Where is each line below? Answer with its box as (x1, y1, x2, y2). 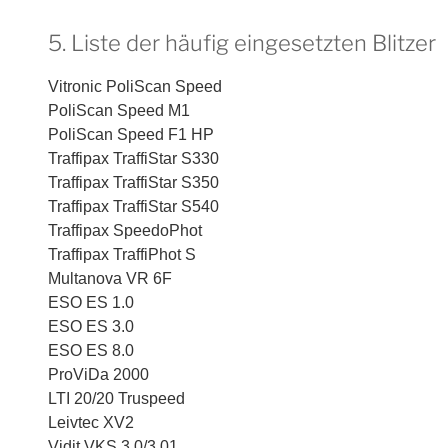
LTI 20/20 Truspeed (48, 389, 185, 407)
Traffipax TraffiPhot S (48, 245, 196, 263)
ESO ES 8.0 (48, 341, 134, 359)
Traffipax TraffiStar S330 (48, 149, 219, 167)
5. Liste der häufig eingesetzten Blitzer (48, 30, 436, 56)
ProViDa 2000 (48, 365, 149, 383)
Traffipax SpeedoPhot (48, 221, 202, 239)
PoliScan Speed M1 (48, 101, 190, 119)
